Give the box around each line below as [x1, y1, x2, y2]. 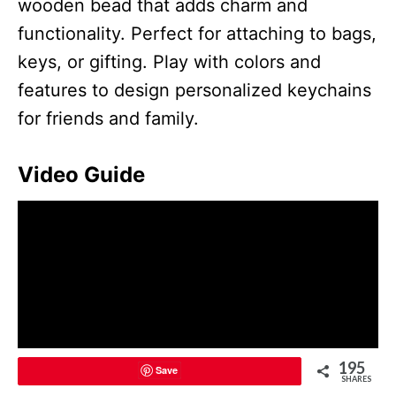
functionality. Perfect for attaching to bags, [18, 22, 377, 44]
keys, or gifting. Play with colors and [18, 50, 321, 72]
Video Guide [18, 161, 145, 187]
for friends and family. [18, 107, 199, 129]
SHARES [341, 374, 371, 384]
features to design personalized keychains [18, 79, 371, 101]
